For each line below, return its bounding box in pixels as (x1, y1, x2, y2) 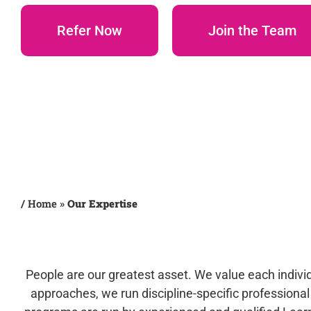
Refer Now (57, 22, 122, 39)
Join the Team (208, 22, 296, 39)
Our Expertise (67, 196, 137, 210)
